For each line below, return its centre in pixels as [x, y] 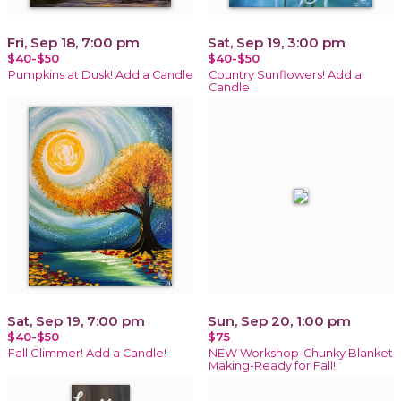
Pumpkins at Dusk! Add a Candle [101, 74]
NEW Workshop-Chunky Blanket [301, 353]
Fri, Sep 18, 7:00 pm [73, 42]
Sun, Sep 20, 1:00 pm [279, 320]
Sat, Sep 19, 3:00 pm [277, 42]
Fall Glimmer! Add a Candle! [87, 353]
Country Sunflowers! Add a [285, 74]
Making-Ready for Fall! [272, 365]
